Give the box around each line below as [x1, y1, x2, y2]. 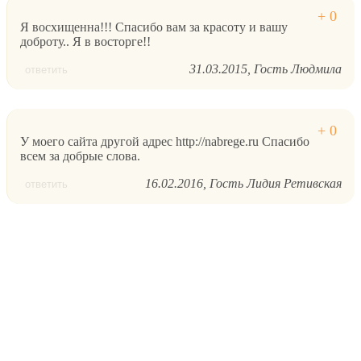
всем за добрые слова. [20, 149, 140, 164]
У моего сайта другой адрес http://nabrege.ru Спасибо [20, 135, 309, 149]
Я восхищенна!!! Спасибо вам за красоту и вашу [20, 20, 288, 35]
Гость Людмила [254, 62, 342, 77]
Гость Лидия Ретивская [210, 176, 342, 191]
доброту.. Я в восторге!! [20, 35, 151, 49]
